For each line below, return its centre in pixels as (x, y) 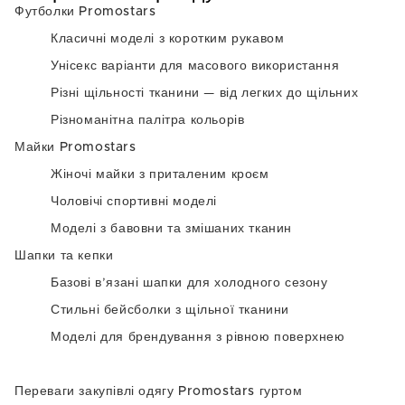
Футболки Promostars (85, 12)
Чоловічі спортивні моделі (134, 202)
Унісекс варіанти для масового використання (195, 66)
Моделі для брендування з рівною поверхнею (198, 337)
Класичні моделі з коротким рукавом (168, 39)
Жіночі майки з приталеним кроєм (160, 174)
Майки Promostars (75, 147)
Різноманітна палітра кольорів (148, 120)
